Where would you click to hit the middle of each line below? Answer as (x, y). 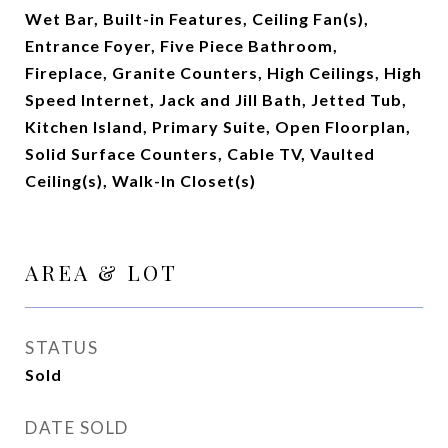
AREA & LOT (101, 272)
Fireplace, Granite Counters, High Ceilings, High (223, 72)
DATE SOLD (77, 427)
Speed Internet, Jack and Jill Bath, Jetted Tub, (216, 99)
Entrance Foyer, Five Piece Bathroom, (181, 45)
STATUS (61, 347)
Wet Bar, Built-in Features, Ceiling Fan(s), (197, 18)
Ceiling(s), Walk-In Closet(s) (140, 180)
